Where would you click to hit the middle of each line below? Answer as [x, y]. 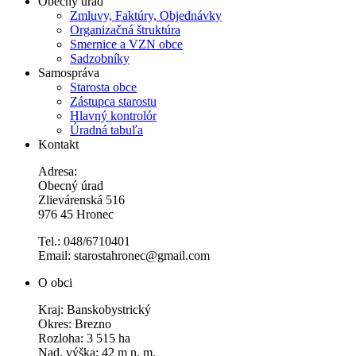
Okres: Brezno [75, 323]
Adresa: [58, 171]
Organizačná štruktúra [125, 29]
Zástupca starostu [113, 101]
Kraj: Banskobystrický [95, 309]
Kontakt [58, 144]
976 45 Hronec [76, 214]
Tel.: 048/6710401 [84, 241]
